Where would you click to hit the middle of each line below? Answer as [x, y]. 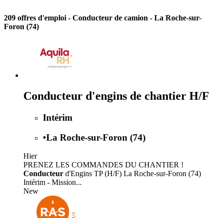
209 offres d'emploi [36, 18]
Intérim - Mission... [53, 182]
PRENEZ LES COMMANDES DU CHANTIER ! [103, 165]
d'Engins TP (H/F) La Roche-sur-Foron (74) [132, 174]
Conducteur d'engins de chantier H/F [116, 96]
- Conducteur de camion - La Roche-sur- [135, 18]
